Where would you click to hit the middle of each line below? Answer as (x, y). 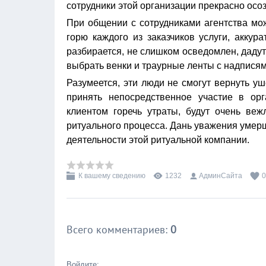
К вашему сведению (112, 176)
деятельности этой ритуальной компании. (158, 140)
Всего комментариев (116, 229)
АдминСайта (221, 176)
